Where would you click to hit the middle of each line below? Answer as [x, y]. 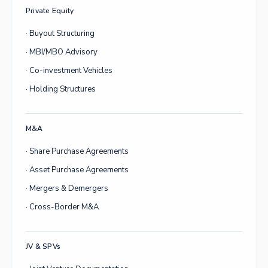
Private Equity [50, 11]
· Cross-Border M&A [62, 207]
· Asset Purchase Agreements [77, 170]
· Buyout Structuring [60, 33]
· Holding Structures [61, 89]
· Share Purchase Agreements [77, 151]
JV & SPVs [43, 246]
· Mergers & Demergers [67, 188]
